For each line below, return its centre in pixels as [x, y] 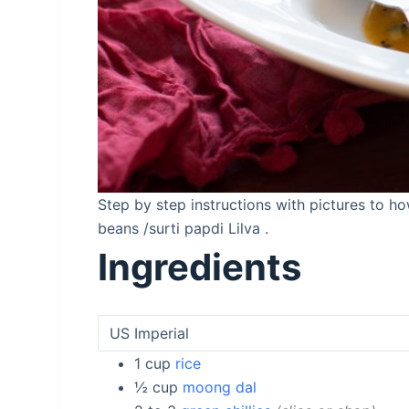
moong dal [220, 387]
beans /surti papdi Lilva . [184, 228]
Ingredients [200, 267]
